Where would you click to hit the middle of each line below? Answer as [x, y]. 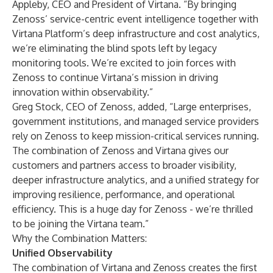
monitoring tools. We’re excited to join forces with [124, 63]
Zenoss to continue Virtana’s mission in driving [115, 77]
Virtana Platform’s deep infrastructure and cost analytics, [136, 34]
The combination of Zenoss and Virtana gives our [120, 151]
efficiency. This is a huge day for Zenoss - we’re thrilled [133, 209]
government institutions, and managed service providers [136, 121]
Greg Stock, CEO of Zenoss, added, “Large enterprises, [132, 107]
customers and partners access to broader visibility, [124, 165]
